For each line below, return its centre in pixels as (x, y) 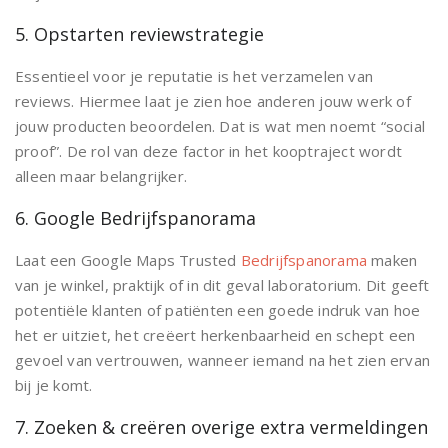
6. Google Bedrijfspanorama (135, 218)
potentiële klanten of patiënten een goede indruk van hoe (218, 310)
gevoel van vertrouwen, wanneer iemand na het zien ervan (223, 360)
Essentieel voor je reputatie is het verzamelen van (194, 76)
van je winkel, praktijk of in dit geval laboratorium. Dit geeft (222, 285)
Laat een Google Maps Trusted (128, 260)
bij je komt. (54, 385)
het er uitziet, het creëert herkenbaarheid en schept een (215, 335)
